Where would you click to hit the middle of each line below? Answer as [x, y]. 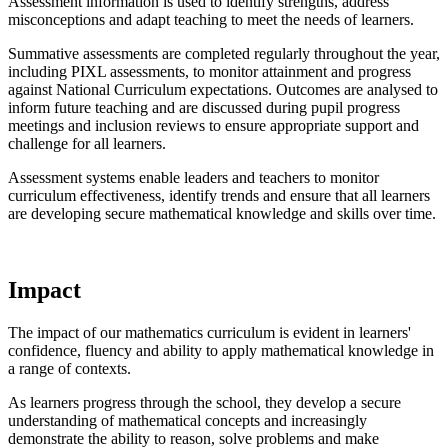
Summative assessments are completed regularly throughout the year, [224, 53]
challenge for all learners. [87, 143]
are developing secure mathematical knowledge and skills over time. [222, 213]
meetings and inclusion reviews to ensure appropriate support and [213, 125]
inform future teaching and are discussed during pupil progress [204, 107]
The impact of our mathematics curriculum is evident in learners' [209, 332]
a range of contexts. [69, 368]
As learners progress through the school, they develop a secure [204, 402]
